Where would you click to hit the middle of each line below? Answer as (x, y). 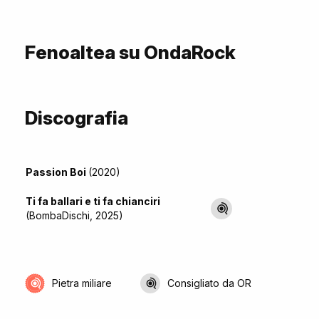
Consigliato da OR (209, 283)
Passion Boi (57, 172)
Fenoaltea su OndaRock (130, 53)
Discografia (77, 118)
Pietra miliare (82, 283)
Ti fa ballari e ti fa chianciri (93, 202)
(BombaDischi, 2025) (74, 216)
